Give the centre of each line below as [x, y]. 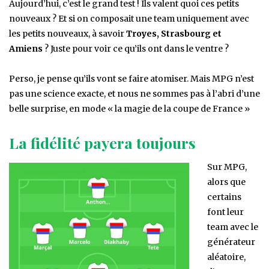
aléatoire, [226, 257]
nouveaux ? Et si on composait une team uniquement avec [129, 19]
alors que [226, 182]
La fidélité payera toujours [102, 143]
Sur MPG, [227, 167]
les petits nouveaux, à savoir [68, 34]
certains [224, 197]
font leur [225, 212]
